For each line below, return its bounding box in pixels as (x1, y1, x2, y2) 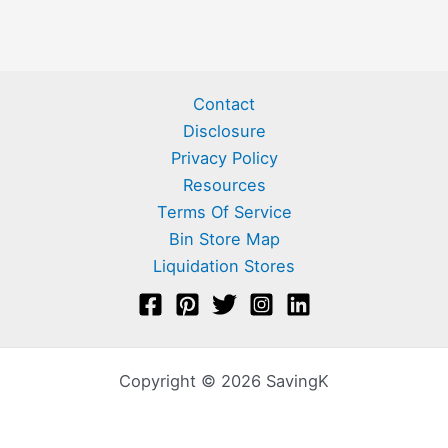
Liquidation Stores (153, 255, 295, 276)
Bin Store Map (168, 228, 280, 249)
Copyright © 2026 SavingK (119, 370, 329, 391)
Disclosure (182, 120, 266, 141)
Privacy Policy (170, 147, 278, 168)
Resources (182, 174, 266, 195)
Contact (193, 93, 255, 114)
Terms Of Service (156, 201, 292, 222)
